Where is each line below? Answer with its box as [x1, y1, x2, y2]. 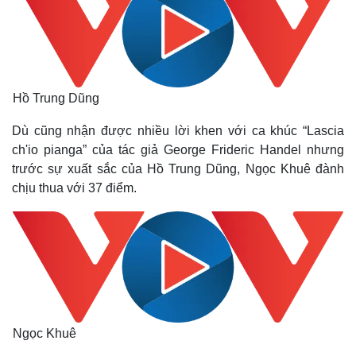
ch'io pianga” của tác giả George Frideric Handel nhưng [12, 143, 344, 157]
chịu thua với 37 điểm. [12, 181, 137, 195]
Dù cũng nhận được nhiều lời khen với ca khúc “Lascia [12, 124, 344, 137]
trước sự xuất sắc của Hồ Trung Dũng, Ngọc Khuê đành [12, 162, 344, 176]
